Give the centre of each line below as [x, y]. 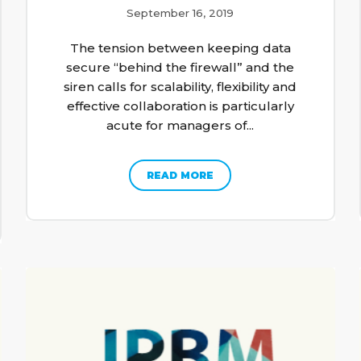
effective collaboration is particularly [180, 106]
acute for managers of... [180, 125]
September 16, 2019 [180, 12]
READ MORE [180, 175]
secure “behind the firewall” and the [180, 67]
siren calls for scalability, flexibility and [180, 86]
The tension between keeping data [180, 48]
